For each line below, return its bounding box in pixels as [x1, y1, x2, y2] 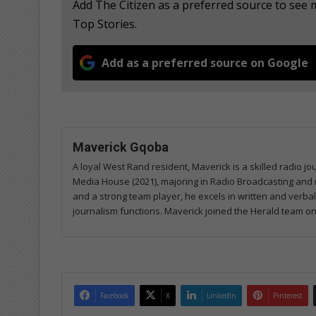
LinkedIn [207, 290, 236, 300]
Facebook [100, 290, 129, 300]
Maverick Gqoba [73, 139, 169, 154]
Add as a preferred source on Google [102, 54, 308, 71]
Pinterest [273, 290, 303, 300]
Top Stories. [73, 16, 137, 32]
